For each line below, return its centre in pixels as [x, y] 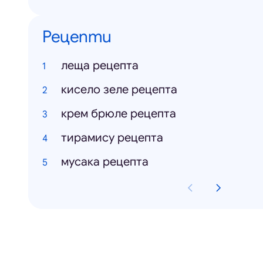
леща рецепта [100, 65]
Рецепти [77, 37]
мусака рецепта [105, 162]
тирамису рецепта [112, 138]
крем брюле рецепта [119, 114]
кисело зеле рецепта [119, 90]
